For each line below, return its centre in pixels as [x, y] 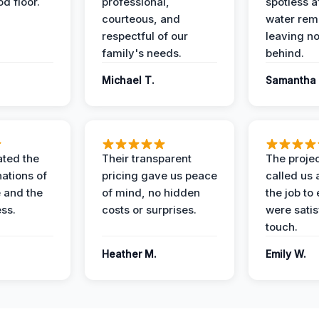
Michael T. [128, 80]
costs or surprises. [149, 210]
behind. [285, 53]
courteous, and [141, 19]
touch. [282, 227]
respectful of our [145, 36]
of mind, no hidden [151, 193]
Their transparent [147, 158]
